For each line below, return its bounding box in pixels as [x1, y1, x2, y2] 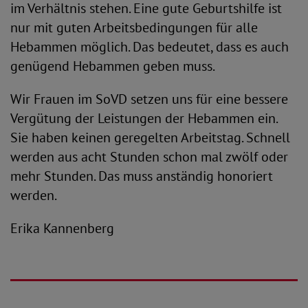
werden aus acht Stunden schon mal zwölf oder [10, 148, 288, 166]
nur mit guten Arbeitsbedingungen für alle [10, 19, 258, 36]
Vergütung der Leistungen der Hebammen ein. [10, 109, 277, 127]
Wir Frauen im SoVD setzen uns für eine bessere [10, 90, 288, 108]
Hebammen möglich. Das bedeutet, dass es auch [10, 38, 289, 56]
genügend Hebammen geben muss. [10, 57, 215, 75]
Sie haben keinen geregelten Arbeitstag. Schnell [10, 129, 290, 146]
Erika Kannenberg [10, 219, 114, 237]
